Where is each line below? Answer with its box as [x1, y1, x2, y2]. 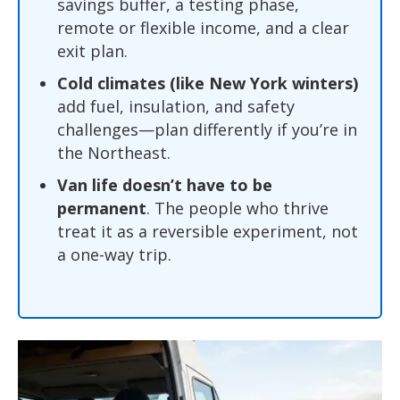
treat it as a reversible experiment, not [57, 220, 358, 242]
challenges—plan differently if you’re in [57, 118, 357, 140]
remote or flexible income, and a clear [57, 16, 349, 38]
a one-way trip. [57, 243, 171, 265]
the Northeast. [57, 141, 171, 163]
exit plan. [57, 39, 128, 62]
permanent [57, 196, 146, 219]
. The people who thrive [146, 196, 329, 219]
